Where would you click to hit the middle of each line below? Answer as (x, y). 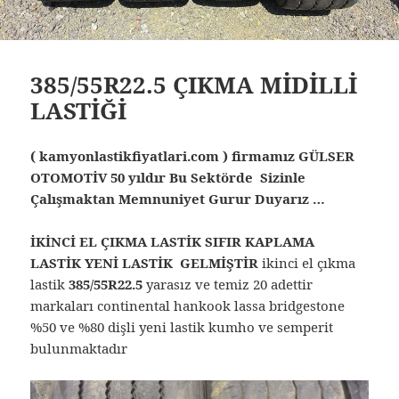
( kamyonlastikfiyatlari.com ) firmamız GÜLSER (193, 155)
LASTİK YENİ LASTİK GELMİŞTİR (147, 262)
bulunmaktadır (79, 348)
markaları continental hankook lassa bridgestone (188, 305)
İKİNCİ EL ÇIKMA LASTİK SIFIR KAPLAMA (173, 241)
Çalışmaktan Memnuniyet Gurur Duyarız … (187, 198)
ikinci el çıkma (309, 262)
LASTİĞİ (79, 110)
